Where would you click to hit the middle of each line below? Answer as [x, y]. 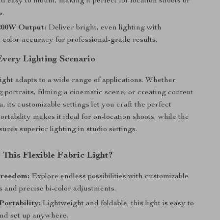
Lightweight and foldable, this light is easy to [118, 204]
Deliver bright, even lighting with [104, 28]
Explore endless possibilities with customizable [109, 177]
